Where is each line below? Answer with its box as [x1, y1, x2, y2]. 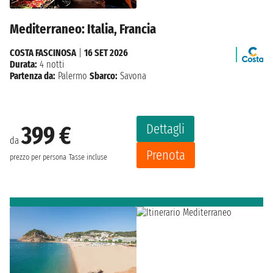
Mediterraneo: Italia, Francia [10, 20, 156, 37]
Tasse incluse [69, 152, 107, 163]
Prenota [146, 146, 185, 163]
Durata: [10, 58, 37, 70]
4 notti [37, 58, 65, 70]
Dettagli [146, 120, 185, 137]
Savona [118, 69, 146, 82]
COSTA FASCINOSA [10, 46, 76, 58]
